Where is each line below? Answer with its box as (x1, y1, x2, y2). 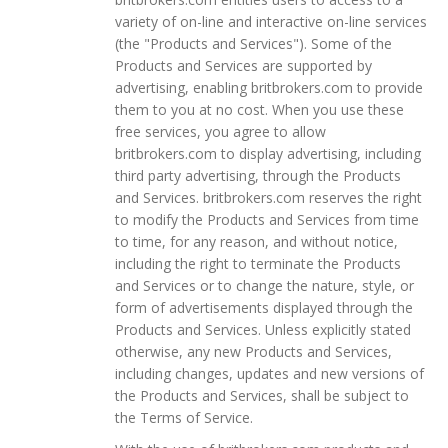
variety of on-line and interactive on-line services (115, 11, 427, 31)
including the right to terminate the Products (115, 253, 401, 273)
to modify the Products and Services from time (115, 209, 419, 229)
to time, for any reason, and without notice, (115, 231, 398, 251)
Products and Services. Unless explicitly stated (115, 319, 411, 339)
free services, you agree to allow (115, 121, 326, 141)
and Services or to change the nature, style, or (115, 275, 414, 295)
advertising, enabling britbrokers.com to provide (115, 77, 423, 97)
